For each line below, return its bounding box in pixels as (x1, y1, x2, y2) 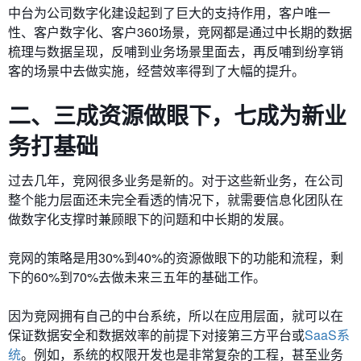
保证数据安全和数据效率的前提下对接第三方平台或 (8, 326, 305, 344)
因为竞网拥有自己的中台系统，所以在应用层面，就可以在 (8, 306, 343, 325)
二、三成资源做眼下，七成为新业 (8, 98, 346, 131)
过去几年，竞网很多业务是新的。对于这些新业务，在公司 (8, 171, 343, 189)
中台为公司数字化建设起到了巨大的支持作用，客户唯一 (8, 3, 330, 22)
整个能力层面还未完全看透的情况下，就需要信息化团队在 (8, 190, 343, 209)
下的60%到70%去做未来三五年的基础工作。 (8, 268, 266, 286)
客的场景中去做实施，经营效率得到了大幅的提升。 (8, 61, 305, 80)
